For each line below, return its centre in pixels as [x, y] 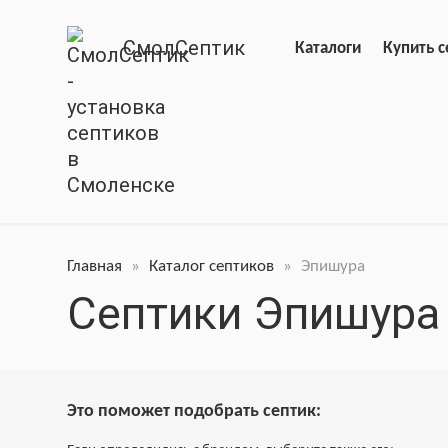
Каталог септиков [212, 266]
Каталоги [327, 48]
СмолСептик [184, 48]
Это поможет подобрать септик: [194, 412]
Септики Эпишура [254, 314]
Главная [95, 266]
